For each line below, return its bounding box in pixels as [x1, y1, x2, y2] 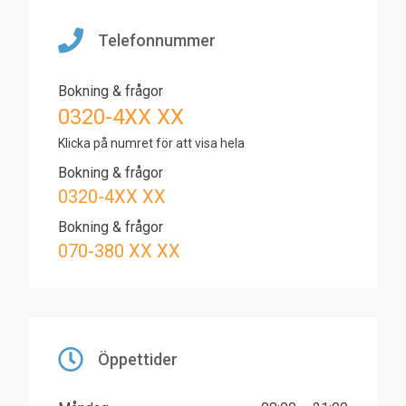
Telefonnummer [98, 31, 216, 50]
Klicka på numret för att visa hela [58, 136, 245, 150]
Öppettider [98, 350, 178, 369]
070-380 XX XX [58, 240, 180, 262]
